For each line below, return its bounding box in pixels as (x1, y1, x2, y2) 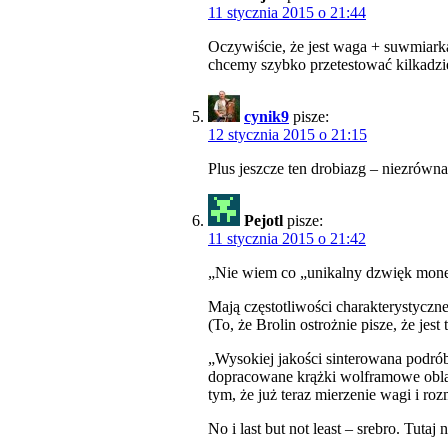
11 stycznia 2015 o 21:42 (208, 230, 366, 248)
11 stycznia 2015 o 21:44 (208, 4, 366, 22)
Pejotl (244, 212, 283, 230)
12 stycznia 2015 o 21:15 (208, 126, 367, 144)
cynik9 (244, 108, 289, 126)
